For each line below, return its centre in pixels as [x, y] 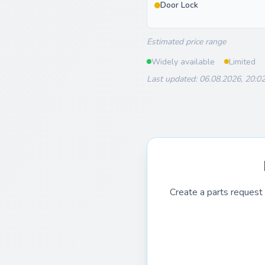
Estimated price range [186, 42]
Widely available [183, 62]
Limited [242, 62]
